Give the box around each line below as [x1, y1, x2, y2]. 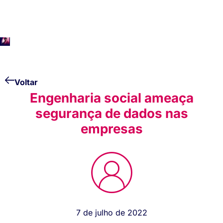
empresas [80, 121, 143, 137]
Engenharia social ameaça [29, 90, 194, 106]
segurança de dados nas [35, 106, 188, 121]
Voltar [14, 77, 38, 88]
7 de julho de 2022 [76, 208, 147, 218]
